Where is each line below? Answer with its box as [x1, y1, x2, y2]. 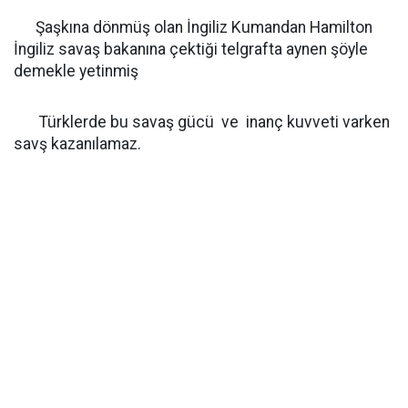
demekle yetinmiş [14, 62, 138, 80]
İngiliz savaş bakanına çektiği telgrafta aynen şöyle [14, 40, 368, 58]
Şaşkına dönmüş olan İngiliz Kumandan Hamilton [14, 18, 372, 36]
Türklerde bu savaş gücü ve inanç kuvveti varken [14, 113, 393, 131]
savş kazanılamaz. [14, 135, 145, 153]
